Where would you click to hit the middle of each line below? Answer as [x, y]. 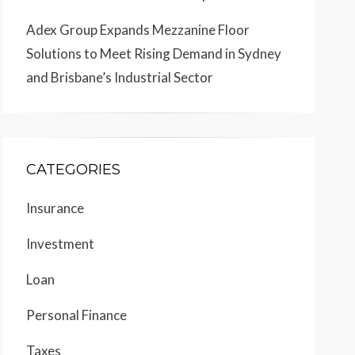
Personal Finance [76, 315]
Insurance [55, 208]
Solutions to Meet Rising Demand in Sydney [154, 54]
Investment [60, 244]
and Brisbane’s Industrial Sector [120, 78]
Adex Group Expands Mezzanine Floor [138, 30]
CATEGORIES [73, 170]
